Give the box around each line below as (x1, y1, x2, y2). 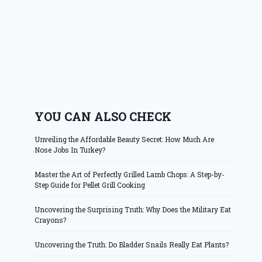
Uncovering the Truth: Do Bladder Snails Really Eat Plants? (35, 240, 229, 250)
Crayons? (35, 215, 67, 225)
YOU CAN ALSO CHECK (35, 109, 172, 125)
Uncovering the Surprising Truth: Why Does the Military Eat (35, 205, 232, 215)
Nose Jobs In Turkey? (35, 145, 106, 155)
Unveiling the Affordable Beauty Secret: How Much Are (35, 135, 215, 144)
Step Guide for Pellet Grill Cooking (35, 180, 146, 190)
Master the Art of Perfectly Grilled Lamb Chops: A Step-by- (35, 170, 225, 180)
